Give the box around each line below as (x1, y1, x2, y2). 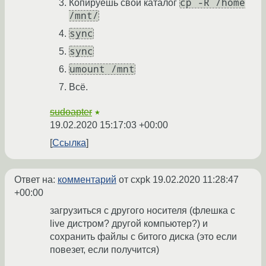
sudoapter (50, 107, 92, 118)
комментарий (58, 175, 116, 185)
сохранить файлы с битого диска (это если (50, 232, 237, 242)
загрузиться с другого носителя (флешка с (50, 205, 235, 216)
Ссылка (52, 138, 86, 148)
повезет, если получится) (50, 245, 159, 255)
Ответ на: (14, 175, 58, 185)
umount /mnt (69, 64, 135, 75)
